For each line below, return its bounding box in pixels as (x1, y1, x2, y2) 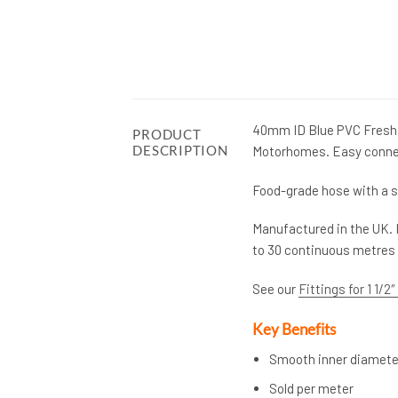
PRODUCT (132, 125, 202, 142)
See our (251, 280, 298, 297)
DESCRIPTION (132, 141, 228, 158)
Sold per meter (269, 380, 354, 396)
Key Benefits (251, 319, 336, 338)
